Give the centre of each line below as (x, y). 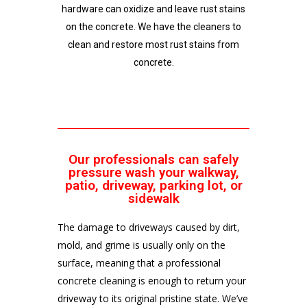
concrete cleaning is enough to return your (152, 281)
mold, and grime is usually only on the (142, 245)
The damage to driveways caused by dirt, (149, 227)
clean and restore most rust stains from (153, 45)
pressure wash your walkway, (153, 172)
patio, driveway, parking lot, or (153, 185)
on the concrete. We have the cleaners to (153, 27)
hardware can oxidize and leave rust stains (153, 9)
